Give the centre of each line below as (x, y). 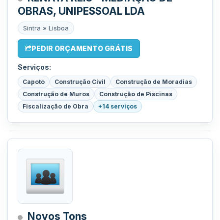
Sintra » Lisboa (46, 28)
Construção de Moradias (154, 82)
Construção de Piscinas (136, 94)
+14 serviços (118, 106)
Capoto (34, 82)
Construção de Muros (56, 94)
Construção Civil (80, 82)
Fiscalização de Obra (55, 106)
